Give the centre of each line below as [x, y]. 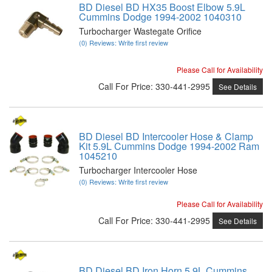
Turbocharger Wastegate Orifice [140, 31]
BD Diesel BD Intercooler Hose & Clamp [166, 136]
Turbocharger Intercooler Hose [138, 170]
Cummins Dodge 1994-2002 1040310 [160, 16]
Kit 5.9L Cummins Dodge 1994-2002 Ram [169, 146]
